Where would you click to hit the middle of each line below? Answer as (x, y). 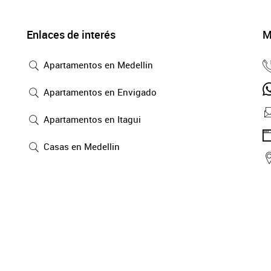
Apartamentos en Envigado (99, 92)
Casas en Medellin (80, 147)
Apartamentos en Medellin (97, 65)
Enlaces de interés (71, 35)
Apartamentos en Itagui (91, 119)
